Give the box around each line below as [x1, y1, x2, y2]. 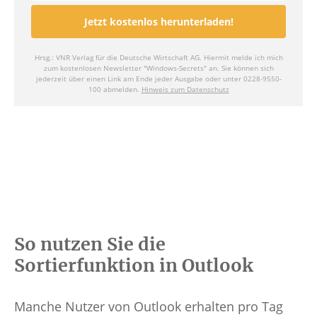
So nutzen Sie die [14, 233, 166, 256]
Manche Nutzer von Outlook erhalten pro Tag [14, 298, 283, 316]
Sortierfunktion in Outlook [14, 254, 253, 277]
